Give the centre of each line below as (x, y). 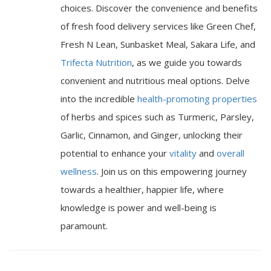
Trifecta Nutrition (96, 62)
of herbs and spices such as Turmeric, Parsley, (157, 116)
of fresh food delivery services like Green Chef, (158, 26)
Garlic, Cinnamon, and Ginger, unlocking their (152, 135)
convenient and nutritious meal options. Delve (155, 80)
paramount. (84, 225)
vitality (183, 153)
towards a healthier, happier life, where (142, 189)
